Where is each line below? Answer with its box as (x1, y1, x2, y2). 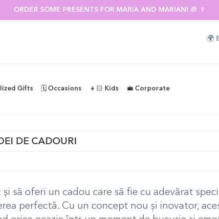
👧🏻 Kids (89, 86, 119, 92)
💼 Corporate (127, 86, 170, 92)
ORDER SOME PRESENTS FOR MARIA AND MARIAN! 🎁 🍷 (13, 6, 206, 13)
